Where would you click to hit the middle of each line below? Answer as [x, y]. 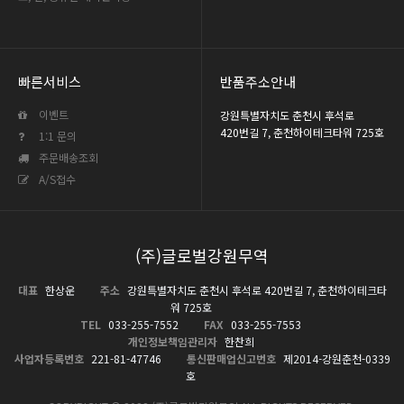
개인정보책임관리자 [172, 342]
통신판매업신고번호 [231, 359]
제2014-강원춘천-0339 [335, 359]
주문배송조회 [67, 158]
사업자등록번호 [49, 359]
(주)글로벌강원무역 [202, 256]
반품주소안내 [258, 82]
